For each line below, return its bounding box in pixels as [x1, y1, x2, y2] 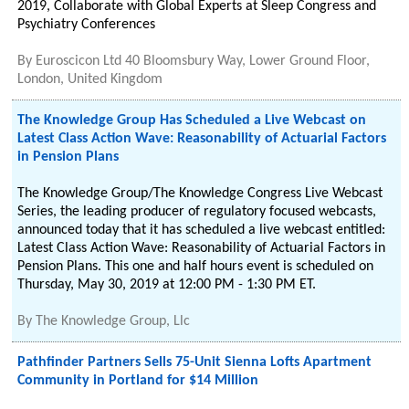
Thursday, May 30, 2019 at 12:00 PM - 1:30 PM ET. [17, 278, 317, 292]
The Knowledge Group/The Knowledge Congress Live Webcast [17, 186, 383, 201]
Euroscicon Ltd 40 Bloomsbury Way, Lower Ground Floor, [36, 54, 371, 68]
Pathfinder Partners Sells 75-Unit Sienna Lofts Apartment [17, 355, 372, 370]
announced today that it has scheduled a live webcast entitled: [17, 223, 386, 237]
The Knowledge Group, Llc [36, 314, 191, 329]
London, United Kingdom [17, 72, 163, 87]
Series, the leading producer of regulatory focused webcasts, [17, 204, 377, 219]
